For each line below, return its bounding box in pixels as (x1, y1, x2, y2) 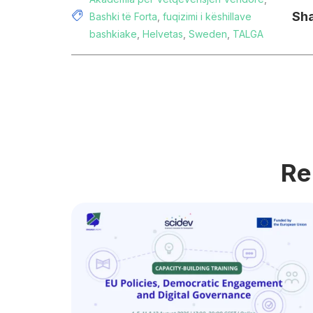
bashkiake (89, 28, 137, 41)
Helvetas (143, 28, 183, 41)
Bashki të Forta (89, 10, 157, 23)
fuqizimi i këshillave (163, 10, 252, 23)
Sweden (189, 28, 227, 41)
